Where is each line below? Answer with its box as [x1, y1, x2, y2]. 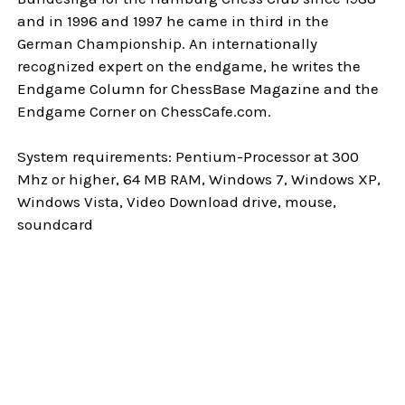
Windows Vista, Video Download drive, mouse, [17, 193, 337, 212]
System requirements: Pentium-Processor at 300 [17, 147, 360, 166]
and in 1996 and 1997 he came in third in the [17, 12, 330, 31]
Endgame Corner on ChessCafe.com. [17, 102, 272, 121]
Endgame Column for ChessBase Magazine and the [17, 80, 380, 99]
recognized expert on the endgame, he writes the [17, 57, 362, 76]
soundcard [17, 215, 94, 234]
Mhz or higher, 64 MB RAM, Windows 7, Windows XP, [17, 170, 381, 189]
